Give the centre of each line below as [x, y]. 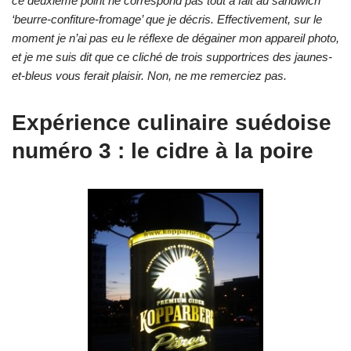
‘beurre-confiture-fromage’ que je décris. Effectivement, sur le [167, 20]
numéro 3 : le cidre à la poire [163, 151]
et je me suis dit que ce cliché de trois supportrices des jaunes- [172, 57]
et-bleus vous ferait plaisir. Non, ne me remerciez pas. [149, 76]
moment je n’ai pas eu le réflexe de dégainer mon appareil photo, [175, 38]
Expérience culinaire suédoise [172, 123]
